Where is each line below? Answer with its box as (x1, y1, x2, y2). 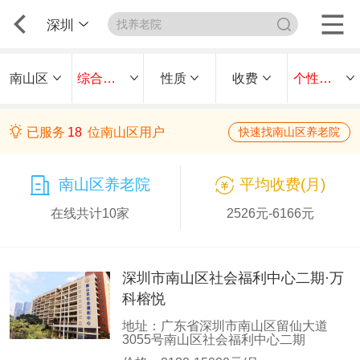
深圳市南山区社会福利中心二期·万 (122, 270, 345, 287)
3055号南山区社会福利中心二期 (122, 333, 306, 347)
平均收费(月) (239, 176, 326, 194)
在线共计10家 (51, 206, 129, 221)
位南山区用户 (84, 125, 165, 139)
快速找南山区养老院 (239, 125, 341, 138)
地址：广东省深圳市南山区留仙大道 (122, 319, 329, 333)
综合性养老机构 (103, 71, 117, 85)
